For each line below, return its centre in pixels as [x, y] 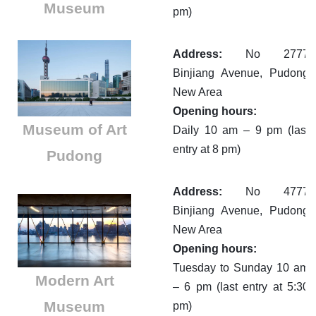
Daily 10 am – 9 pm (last [241, 130]
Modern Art [74, 280]
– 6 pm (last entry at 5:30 [241, 287]
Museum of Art [74, 129]
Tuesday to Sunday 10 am [241, 268]
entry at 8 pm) [207, 150]
